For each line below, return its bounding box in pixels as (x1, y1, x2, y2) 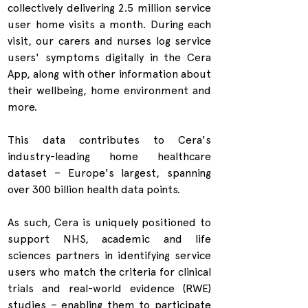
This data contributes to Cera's (8, 133, 211, 147)
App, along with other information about (8, 67, 211, 81)
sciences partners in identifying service (8, 249, 211, 263)
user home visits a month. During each (8, 18, 211, 32)
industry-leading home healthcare (8, 150, 211, 164)
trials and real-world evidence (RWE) (8, 282, 211, 296)
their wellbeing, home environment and (8, 84, 211, 98)
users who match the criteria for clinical (8, 265, 211, 279)
